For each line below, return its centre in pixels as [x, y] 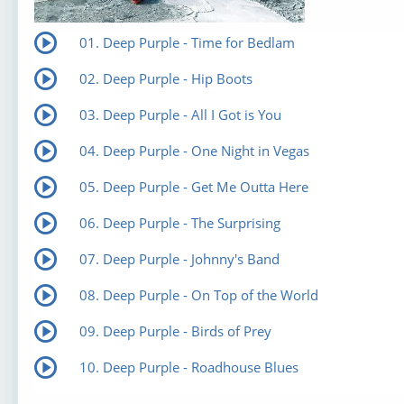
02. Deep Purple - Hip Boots [165, 79]
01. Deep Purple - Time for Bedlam [187, 43]
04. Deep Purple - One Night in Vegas [194, 151]
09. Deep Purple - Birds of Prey [175, 331]
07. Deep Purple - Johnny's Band [179, 259]
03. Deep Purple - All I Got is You [180, 115]
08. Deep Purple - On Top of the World [198, 295]
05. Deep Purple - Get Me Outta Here [193, 187]
